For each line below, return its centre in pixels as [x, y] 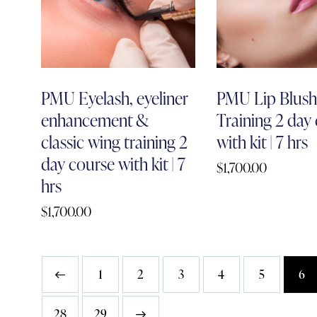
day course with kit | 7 [113, 164]
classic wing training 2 [114, 142]
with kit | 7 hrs [263, 142]
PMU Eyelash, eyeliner [114, 98]
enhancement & [95, 120]
